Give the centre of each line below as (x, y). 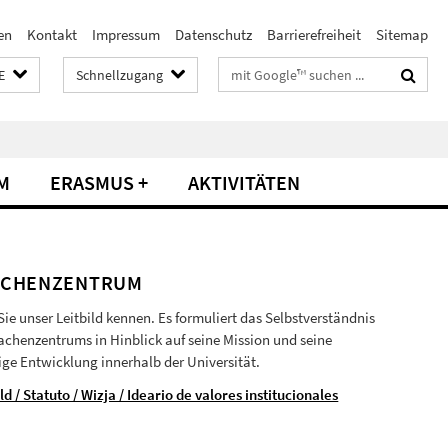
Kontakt (52, 34)
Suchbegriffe (258, 70)
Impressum (126, 34)
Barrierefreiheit (314, 34)
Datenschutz (213, 34)
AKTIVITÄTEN (244, 182)
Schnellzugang (119, 75)
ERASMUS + (99, 182)
